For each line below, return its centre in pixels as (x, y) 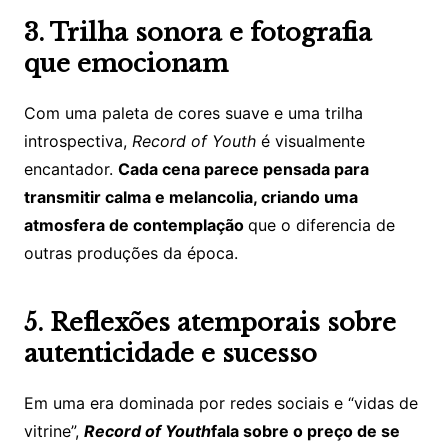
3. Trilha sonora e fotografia (197, 33)
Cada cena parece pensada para (243, 169)
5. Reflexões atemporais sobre (209, 323)
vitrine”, (53, 431)
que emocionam (125, 64)
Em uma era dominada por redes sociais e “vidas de (220, 403)
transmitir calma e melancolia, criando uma (190, 197)
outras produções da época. (130, 253)
